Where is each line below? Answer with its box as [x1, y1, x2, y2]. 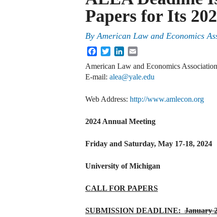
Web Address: [85, 95, 130, 104]
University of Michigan [85, 162, 160, 170]
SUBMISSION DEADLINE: [85, 206, 185, 215]
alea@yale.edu [109, 73, 155, 81]
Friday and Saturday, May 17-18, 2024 [85, 139, 212, 148]
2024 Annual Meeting [85, 117, 155, 126]
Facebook [97, 46, 127, 55]
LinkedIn [124, 46, 152, 55]
